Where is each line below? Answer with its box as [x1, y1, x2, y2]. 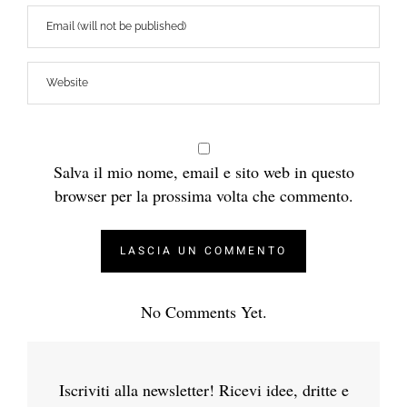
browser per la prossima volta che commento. [54, 184, 353, 206]
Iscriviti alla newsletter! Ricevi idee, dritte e [58, 378, 349, 401]
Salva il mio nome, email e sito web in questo [53, 160, 354, 183]
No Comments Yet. [140, 300, 267, 323]
